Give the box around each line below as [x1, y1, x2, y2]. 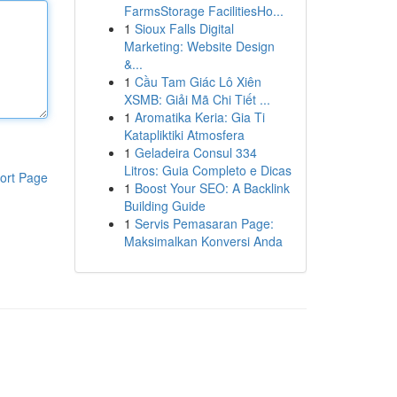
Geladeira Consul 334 [134, 144, 257, 161]
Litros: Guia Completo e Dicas [123, 161, 292, 179]
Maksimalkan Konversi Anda [123, 232, 283, 250]
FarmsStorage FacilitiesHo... [123, 2, 284, 19]
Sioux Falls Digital [134, 19, 234, 37]
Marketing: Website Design [123, 37, 275, 55]
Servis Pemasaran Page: [134, 214, 274, 232]
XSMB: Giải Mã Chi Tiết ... [123, 90, 270, 108]
